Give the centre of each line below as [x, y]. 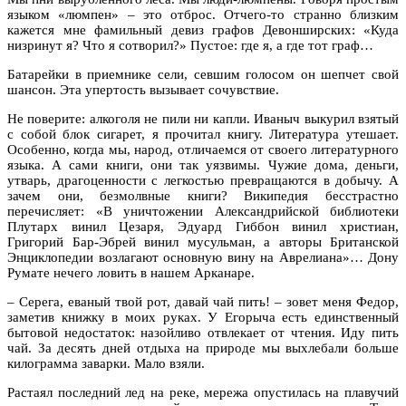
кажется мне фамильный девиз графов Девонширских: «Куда [203, 29]
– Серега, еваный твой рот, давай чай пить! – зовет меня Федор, [203, 301]
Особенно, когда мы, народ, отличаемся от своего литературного [203, 149]
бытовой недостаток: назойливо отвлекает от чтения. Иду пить [203, 332]
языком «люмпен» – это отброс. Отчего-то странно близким [203, 14]
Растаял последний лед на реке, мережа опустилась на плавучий [203, 392]
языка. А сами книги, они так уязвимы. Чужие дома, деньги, [203, 164]
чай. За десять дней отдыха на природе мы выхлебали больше [203, 348]
